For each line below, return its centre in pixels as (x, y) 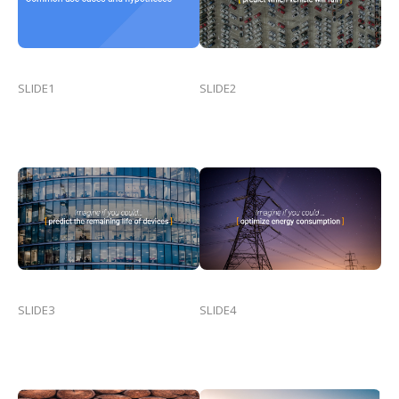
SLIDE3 (37, 309)
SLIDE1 (37, 88)
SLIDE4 (218, 309)
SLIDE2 (218, 88)
